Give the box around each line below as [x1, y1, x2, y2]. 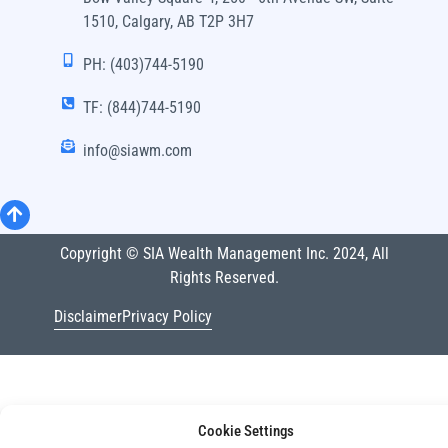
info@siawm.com [83, 141, 193, 161]
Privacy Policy [121, 306, 212, 326]
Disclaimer [53, 306, 122, 326]
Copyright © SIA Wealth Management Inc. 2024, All [59, 244, 389, 264]
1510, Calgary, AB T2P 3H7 [83, 11, 255, 31]
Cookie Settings [198, 422, 294, 440]
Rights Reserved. [169, 268, 279, 288]
